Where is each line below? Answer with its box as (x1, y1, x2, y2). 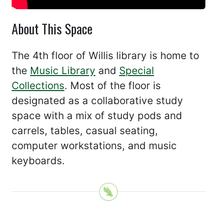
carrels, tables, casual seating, (12, 124, 158, 137)
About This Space (12, 19, 93, 38)
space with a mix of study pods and (12, 109, 182, 122)
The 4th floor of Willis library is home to (12, 49, 199, 62)
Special (119, 64, 154, 77)
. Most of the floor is (64, 79, 161, 92)
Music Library (30, 64, 95, 77)
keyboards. (12, 155, 65, 167)
